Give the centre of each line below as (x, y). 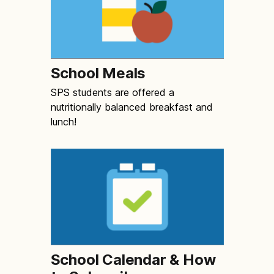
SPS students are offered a (112, 93)
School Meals (98, 73)
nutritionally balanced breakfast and (131, 107)
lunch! (63, 122)
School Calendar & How (133, 260)
